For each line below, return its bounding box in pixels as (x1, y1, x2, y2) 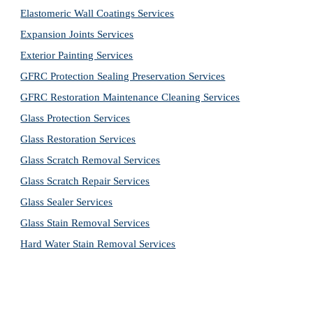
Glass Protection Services (20, 112, 131, 124)
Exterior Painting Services (20, 50, 133, 61)
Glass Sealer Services (20, 196, 113, 208)
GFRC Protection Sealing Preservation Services (20, 71, 226, 82)
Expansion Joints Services (20, 29, 134, 40)
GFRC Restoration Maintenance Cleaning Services (20, 92, 240, 103)
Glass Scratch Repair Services (20, 175, 150, 187)
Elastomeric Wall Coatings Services (20, 8, 175, 19)
